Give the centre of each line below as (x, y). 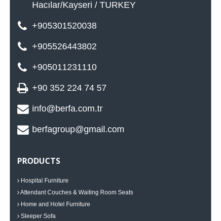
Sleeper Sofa (37, 216)
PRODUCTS (39, 161)
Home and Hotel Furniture (55, 204)
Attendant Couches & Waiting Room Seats (76, 193)
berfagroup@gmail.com (78, 129)
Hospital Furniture (44, 181)
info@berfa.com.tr (67, 109)
